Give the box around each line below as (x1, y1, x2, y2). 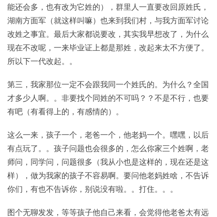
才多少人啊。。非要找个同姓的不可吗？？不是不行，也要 (7, 92, 209, 103)
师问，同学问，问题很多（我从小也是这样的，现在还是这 (7, 156, 209, 167)
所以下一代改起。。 (7, 55, 77, 66)
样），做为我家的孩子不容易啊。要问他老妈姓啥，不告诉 (7, 170, 209, 181)
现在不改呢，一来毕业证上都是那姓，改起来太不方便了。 (7, 42, 209, 53)
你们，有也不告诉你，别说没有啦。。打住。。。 (7, 183, 178, 194)
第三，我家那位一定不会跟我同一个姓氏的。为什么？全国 (7, 78, 209, 90)
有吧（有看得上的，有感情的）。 (7, 106, 124, 117)
